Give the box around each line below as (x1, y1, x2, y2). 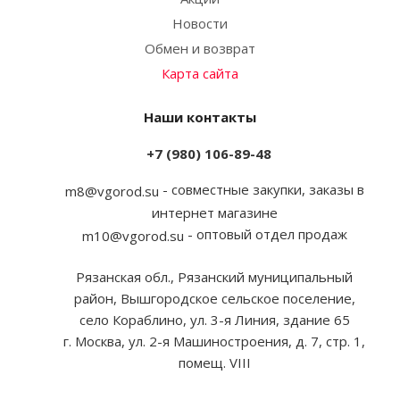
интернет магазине (151, 203, 278, 221)
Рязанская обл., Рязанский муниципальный (76, 267, 353, 286)
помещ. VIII (178, 353, 251, 371)
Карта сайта (162, 64, 238, 82)
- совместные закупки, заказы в (158, 180, 364, 198)
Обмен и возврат (145, 39, 255, 57)
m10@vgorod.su (81, 226, 184, 245)
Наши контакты (144, 108, 256, 126)
